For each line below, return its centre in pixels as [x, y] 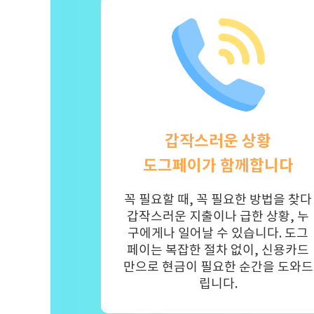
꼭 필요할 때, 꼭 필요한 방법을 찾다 [218, 200]
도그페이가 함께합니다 [218, 165]
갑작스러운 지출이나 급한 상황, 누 [218, 217]
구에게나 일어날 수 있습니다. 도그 [218, 233]
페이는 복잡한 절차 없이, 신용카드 [218, 250]
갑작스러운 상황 [218, 141]
